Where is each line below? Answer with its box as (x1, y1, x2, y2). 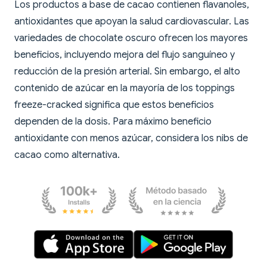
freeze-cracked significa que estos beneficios (14, 99, 214, 111)
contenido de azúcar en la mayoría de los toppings (14, 82, 235, 95)
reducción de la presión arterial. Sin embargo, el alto (14, 66, 240, 78)
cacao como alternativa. (14, 149, 120, 162)
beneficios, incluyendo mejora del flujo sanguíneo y (14, 49, 235, 61)
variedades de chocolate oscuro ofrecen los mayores (14, 32, 248, 45)
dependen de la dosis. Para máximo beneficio (14, 116, 212, 128)
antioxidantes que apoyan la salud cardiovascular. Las (14, 15, 249, 28)
